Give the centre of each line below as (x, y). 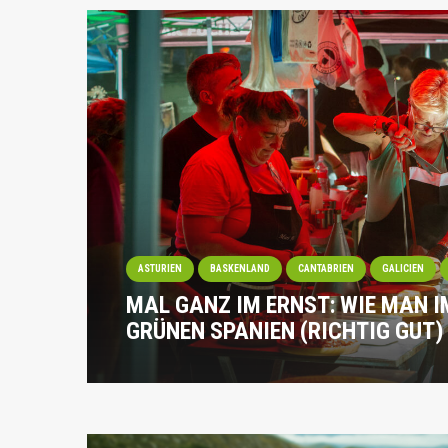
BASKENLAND (240, 268)
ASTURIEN (160, 268)
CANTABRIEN (326, 268)
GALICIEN (403, 268)
